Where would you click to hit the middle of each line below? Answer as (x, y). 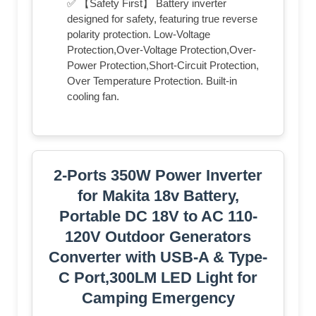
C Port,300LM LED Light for (158, 278)
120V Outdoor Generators (158, 237)
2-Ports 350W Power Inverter (158, 176)
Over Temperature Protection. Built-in (152, 81)
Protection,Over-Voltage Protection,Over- (162, 50)
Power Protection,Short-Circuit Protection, (163, 66)
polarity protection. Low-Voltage (139, 35)
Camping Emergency (158, 298)
